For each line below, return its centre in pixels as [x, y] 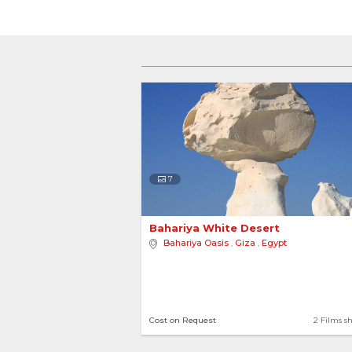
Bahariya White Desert [216, 228]
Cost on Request [183, 320]
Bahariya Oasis [196, 243]
